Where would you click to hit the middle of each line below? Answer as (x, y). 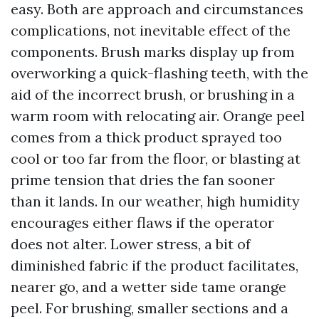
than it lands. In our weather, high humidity (155, 201)
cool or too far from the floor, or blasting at (156, 158)
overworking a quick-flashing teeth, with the (159, 73)
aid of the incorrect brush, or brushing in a (153, 94)
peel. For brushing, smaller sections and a (150, 308)
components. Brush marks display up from (153, 52)
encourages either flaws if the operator (142, 223)
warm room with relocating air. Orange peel (158, 116)
